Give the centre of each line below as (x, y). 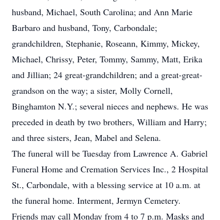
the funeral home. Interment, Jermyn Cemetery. (96, 200)
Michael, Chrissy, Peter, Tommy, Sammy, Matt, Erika (107, 59)
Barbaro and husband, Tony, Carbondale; (84, 27)
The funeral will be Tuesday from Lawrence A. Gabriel (110, 153)
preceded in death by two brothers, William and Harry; (109, 122)
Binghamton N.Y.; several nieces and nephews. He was (110, 106)
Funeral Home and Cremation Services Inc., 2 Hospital (110, 169)
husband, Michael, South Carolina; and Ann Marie (102, 12)
